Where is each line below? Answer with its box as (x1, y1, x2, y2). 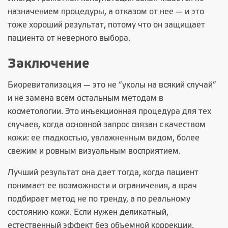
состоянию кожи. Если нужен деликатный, (8, 209, 168, 216)
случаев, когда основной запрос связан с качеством (8, 121, 206, 129)
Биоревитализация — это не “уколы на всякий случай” (8, 81, 216, 89)
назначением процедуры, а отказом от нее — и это (8, 8, 204, 16)
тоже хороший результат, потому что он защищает (8, 21, 205, 29)
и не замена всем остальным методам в (8, 95, 163, 102)
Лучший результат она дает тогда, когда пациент (8, 169, 198, 177)
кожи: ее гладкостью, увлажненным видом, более (8, 134, 199, 142)
